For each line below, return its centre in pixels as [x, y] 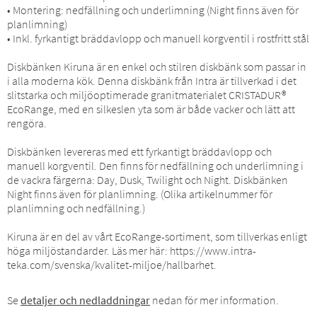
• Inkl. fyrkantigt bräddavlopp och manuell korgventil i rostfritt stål [158, 38]
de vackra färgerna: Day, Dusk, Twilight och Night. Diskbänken [148, 179]
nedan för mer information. [214, 300]
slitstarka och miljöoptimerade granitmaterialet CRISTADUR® [146, 94]
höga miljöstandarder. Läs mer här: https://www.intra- [132, 250]
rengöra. [27, 123]
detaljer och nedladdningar [85, 300]
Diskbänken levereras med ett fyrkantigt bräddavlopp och [139, 151]
